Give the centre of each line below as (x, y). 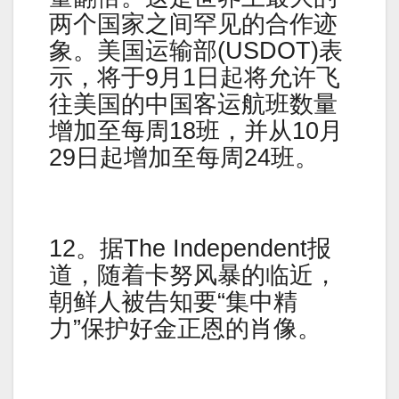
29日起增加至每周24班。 (184, 157)
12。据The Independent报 (190, 248)
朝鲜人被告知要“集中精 (173, 301)
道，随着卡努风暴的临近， (193, 275)
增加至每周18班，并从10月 (196, 130)
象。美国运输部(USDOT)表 (196, 50)
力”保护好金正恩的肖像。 (185, 328)
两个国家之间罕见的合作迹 (193, 24)
